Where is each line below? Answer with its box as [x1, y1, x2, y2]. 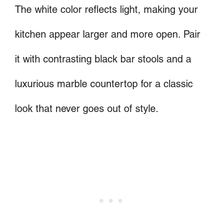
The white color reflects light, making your [15, 3, 198, 16]
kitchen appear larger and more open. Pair [15, 28, 200, 41]
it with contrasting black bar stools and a [15, 53, 191, 65]
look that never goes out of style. [15, 103, 159, 115]
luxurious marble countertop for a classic [15, 78, 193, 90]
